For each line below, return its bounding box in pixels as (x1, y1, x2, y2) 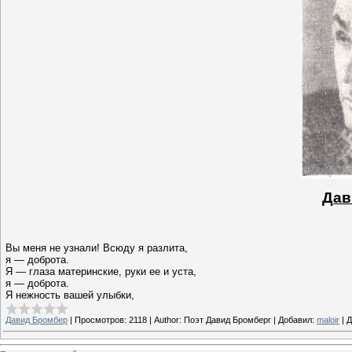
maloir (317, 314, 339, 324)
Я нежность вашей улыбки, (5, 288, 134, 301)
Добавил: (278, 314, 314, 324)
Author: (154, 314, 181, 324)
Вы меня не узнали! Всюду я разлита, (5, 241, 191, 254)
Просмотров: (75, 314, 126, 324)
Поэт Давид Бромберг (184, 314, 271, 324)
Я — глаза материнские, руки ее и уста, (5, 265, 200, 277)
